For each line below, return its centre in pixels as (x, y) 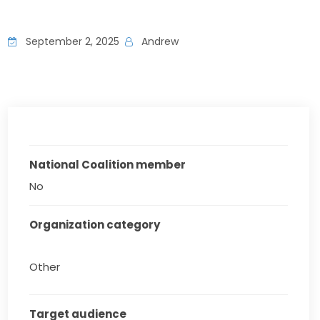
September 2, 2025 (71, 41)
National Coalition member (108, 165)
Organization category (95, 225)
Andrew (159, 41)
